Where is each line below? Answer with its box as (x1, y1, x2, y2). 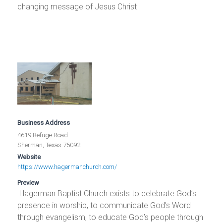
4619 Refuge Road (17, 131, 68, 139)
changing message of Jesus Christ (17, 2, 137, 12)
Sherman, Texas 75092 (17, 141, 81, 149)
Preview (17, 178, 40, 186)
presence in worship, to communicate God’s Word (17, 200, 191, 210)
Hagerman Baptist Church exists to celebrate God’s (17, 188, 197, 198)
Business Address (17, 118, 70, 126)
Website (17, 153, 41, 161)
